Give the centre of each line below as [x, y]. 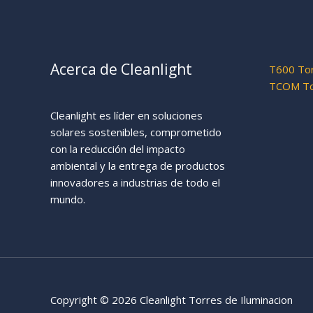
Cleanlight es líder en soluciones [126, 115]
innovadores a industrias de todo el [135, 182]
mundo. [68, 199]
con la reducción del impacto [118, 148]
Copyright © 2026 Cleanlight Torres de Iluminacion [172, 299]
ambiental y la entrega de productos [138, 165]
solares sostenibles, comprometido [136, 132]
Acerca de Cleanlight [121, 69]
